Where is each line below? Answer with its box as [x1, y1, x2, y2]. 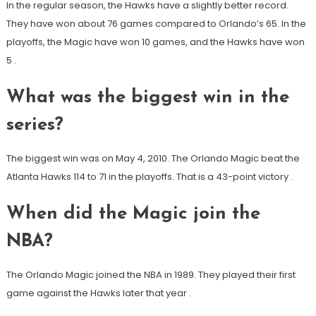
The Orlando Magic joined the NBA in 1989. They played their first [6, 268, 296, 282]
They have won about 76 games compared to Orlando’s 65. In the [6, 17, 306, 31]
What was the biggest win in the [6, 88, 289, 108]
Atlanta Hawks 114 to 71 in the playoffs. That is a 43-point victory [6, 170, 291, 184]
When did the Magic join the [6, 205, 260, 224]
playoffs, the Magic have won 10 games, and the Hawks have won [6, 35, 305, 49]
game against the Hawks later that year [6, 286, 189, 300]
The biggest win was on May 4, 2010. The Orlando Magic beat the [6, 152, 300, 166]
